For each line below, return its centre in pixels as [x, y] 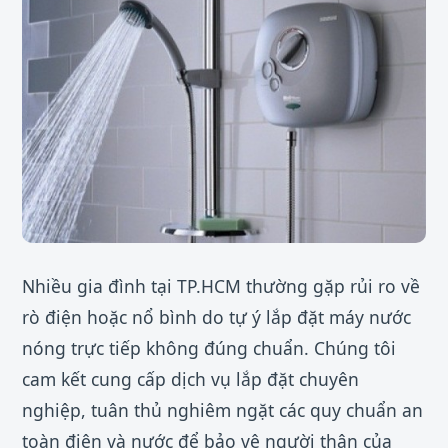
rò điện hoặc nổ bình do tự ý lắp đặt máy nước [216, 316]
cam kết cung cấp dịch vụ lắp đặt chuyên [190, 378]
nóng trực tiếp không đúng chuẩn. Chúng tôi [209, 347]
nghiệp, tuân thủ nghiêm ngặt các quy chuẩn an [222, 409]
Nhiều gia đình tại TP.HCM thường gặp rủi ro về [221, 285]
